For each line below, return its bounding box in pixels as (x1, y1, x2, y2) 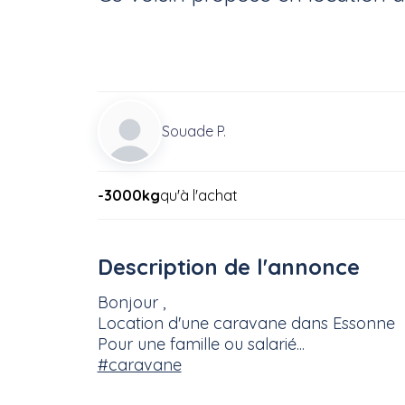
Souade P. (161, 122, 226, 141)
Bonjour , (97, 292, 165, 314)
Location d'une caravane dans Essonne (97, 313, 395, 334)
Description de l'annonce (97, 253, 360, 281)
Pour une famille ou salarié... (97, 334, 305, 355)
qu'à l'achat (159, 186, 238, 205)
